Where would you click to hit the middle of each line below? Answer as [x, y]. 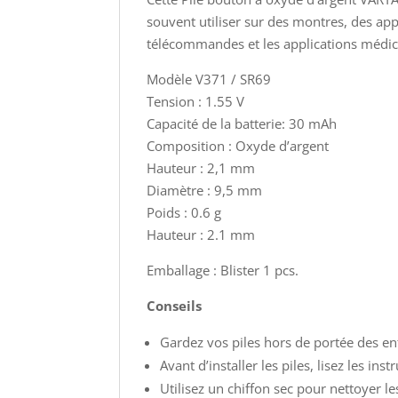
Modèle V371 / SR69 [209, 79]
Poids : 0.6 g [184, 212]
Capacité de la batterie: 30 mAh [242, 123]
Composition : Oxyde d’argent [238, 146]
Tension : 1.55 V [196, 101]
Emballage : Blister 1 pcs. [223, 270]
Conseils [175, 306]
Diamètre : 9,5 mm [205, 190]
